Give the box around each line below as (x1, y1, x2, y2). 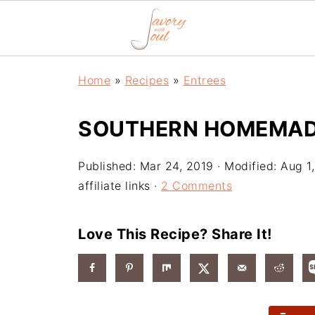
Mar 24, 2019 (139, 159, 214, 173)
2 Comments (161, 179, 232, 193)
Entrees (183, 73, 226, 87)
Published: (78, 159, 140, 173)
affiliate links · (78, 179, 161, 193)
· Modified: (213, 159, 281, 173)
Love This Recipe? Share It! (78, 226, 272, 243)
